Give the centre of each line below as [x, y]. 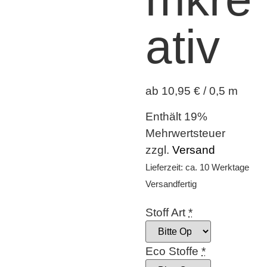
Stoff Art [165, 212]
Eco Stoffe [172, 251]
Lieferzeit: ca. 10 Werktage [197, 167]
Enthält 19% [176, 116]
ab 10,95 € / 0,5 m [192, 91]
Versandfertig [171, 184]
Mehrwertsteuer [185, 133]
